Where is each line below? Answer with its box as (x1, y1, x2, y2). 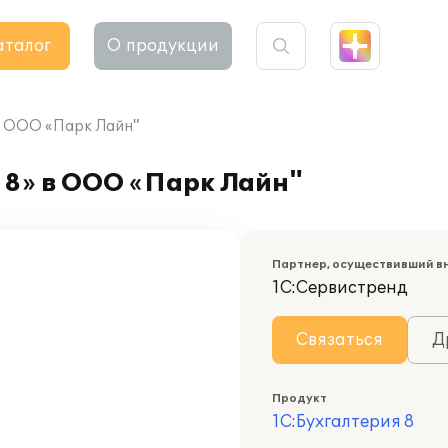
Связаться (296, 330, 383, 350)
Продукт (272, 392, 327, 405)
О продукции (107, 36, 219, 56)
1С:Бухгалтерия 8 (272, 412, 414, 432)
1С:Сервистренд (272, 278, 408, 298)
